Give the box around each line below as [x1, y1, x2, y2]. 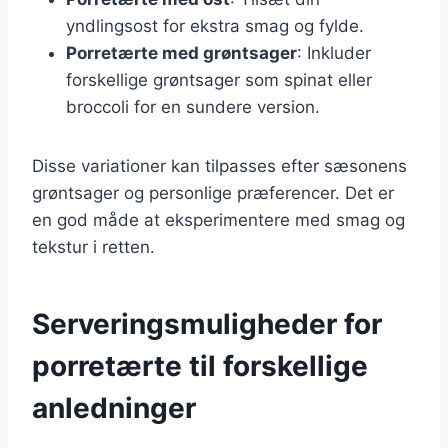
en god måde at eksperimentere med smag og [32, 209, 405, 230]
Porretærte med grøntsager [66, 42, 297, 63]
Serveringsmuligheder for [32, 306, 382, 341]
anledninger [32, 390, 196, 425]
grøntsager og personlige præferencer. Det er [32, 182, 394, 203]
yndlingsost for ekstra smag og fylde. [66, 15, 364, 36]
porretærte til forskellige [32, 348, 368, 383]
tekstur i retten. [32, 236, 155, 257]
